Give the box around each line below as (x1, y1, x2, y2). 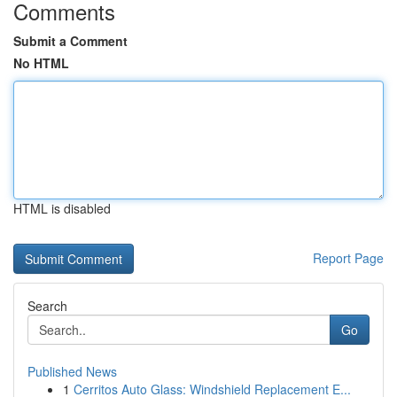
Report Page (313, 249, 384, 267)
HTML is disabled (13, 199, 111, 217)
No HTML (13, 54, 69, 72)
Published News (27, 362, 117, 380)
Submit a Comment (13, 32, 128, 50)
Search (27, 297, 67, 315)
